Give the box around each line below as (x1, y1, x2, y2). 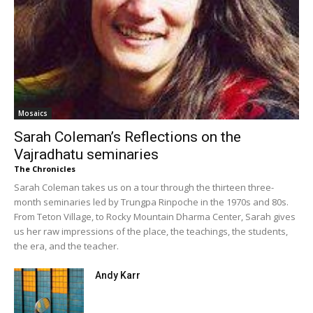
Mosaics (18, 108, 48, 119)
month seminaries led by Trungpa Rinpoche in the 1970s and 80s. (14, 196, 289, 209)
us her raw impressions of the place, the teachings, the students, (14, 225, 288, 238)
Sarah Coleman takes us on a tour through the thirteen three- (14, 181, 274, 194)
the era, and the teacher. (14, 240, 119, 253)
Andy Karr (95, 270, 140, 282)
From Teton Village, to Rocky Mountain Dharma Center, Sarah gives (14, 210, 296, 224)
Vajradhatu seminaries (14, 146, 159, 163)
